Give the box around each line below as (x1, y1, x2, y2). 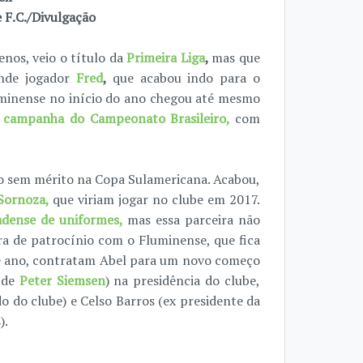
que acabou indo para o (112, 69, 261, 87)
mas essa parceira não (127, 211, 261, 228)
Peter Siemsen (19, 271, 105, 289)
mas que (211, 49, 261, 66)
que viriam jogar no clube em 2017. (52, 190, 261, 208)
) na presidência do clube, (105, 271, 261, 289)
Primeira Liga (126, 49, 205, 66)
